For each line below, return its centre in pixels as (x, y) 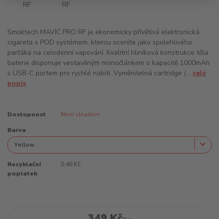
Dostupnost (27, 114)
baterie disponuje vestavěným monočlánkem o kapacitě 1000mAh (109, 63)
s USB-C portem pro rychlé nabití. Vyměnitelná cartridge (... (100, 73)
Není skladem (80, 114)
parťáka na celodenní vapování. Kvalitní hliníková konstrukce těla (108, 53)
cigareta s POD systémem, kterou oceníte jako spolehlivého (100, 43)
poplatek (22, 173)
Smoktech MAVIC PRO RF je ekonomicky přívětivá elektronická (103, 32)
